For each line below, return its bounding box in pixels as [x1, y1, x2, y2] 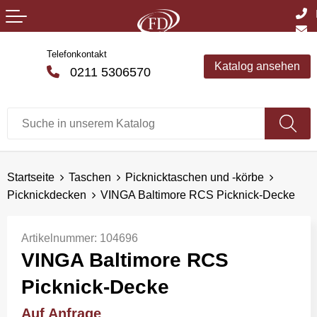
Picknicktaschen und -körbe [125, 171, 264, 183]
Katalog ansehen [214, 60, 300, 72]
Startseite [6, 171, 54, 183]
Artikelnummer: [21, 232, 100, 244]
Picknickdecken [6, 189, 86, 201]
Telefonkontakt [46, 49, 107, 59]
